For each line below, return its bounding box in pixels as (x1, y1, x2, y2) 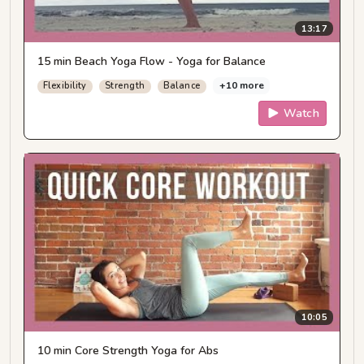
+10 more (219, 79, 264, 93)
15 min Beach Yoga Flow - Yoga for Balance (37, 54, 266, 70)
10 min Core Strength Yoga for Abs (37, 342, 219, 358)
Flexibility (43, 80, 87, 93)
